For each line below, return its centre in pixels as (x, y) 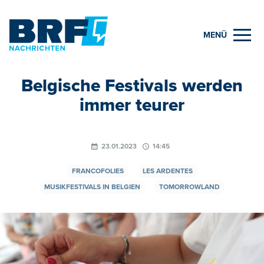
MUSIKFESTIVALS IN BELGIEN (92, 187)
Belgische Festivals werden (132, 85)
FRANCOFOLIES (98, 171)
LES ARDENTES (167, 171)
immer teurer (132, 105)
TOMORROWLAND (189, 187)
